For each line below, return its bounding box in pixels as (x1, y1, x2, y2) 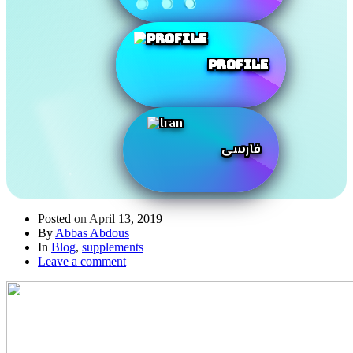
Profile (208, 56, 268, 73)
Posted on (38, 212, 89, 225)
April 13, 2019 (89, 212, 162, 225)
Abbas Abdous (55, 226, 129, 240)
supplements (82, 240, 143, 254)
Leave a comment (38, 255, 126, 268)
